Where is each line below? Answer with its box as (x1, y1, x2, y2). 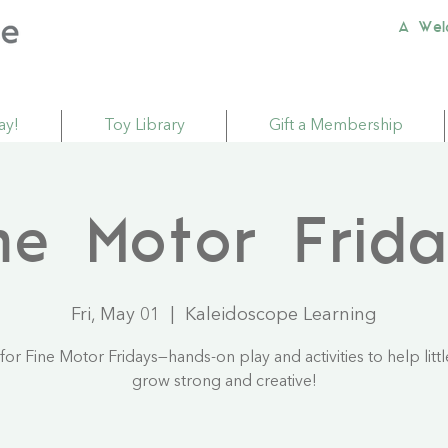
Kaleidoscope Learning (185, 306, 377, 325)
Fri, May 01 (71, 306, 160, 325)
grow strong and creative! (131, 374, 317, 391)
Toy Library (103, 118, 185, 135)
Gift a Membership (268, 118, 403, 135)
